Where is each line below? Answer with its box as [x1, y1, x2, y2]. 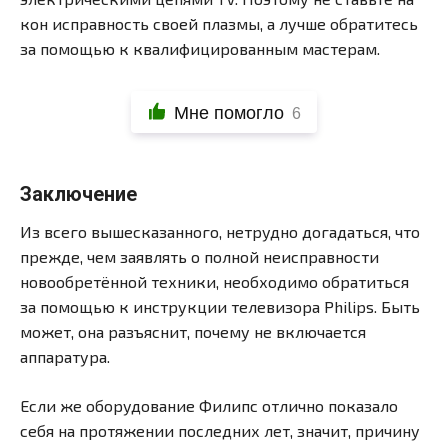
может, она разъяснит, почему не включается [20, 321, 366, 341]
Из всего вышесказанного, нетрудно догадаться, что [20, 221, 420, 241]
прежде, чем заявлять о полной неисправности [20, 246, 379, 266]
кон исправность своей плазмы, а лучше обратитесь [20, 13, 418, 33]
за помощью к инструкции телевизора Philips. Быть [20, 296, 420, 316]
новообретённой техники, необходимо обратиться [20, 271, 409, 291]
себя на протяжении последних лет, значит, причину [20, 420, 420, 440]
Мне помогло [174, 102, 285, 123]
